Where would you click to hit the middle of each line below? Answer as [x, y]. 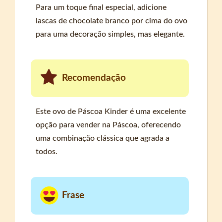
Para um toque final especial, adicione [101, 7]
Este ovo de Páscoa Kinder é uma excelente [111, 112]
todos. [47, 152]
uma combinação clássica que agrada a [103, 139]
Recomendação [94, 78]
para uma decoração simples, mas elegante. [111, 34]
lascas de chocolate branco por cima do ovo [112, 21]
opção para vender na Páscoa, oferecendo [109, 125]
